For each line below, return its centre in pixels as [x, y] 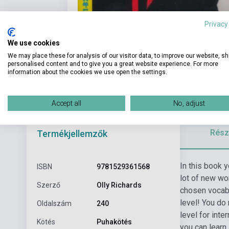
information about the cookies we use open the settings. [87, 72]
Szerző [49, 185]
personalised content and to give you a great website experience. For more [113, 64]
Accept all [66, 103]
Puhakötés [114, 222]
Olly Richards [119, 185]
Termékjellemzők [72, 133]
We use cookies [34, 43]
